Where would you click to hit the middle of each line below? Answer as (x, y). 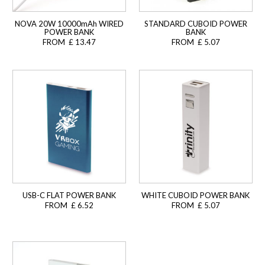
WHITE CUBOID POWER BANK (196, 195)
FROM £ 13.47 (69, 42)
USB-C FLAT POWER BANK (69, 195)
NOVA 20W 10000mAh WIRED (69, 24)
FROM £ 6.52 (69, 206)
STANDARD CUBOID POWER (195, 24)
